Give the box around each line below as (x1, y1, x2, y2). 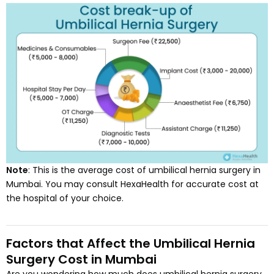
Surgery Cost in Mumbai (6, 251, 157, 268)
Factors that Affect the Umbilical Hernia (6, 235, 255, 253)
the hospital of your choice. (6, 192, 124, 205)
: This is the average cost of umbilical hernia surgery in (28, 164, 261, 177)
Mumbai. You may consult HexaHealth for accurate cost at (6, 178, 259, 191)
